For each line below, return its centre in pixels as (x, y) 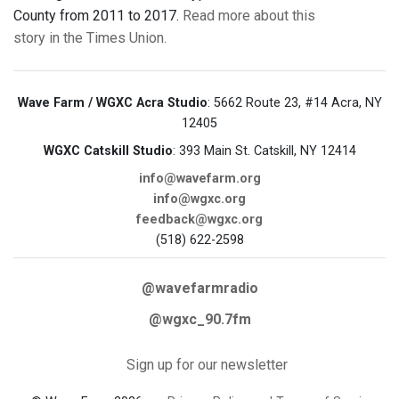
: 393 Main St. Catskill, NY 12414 (264, 151)
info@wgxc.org (199, 199)
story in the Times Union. (90, 38)
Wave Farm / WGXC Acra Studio (112, 103)
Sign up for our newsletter (207, 365)
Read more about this (249, 16)
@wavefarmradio (199, 289)
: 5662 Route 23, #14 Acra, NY (294, 103)
